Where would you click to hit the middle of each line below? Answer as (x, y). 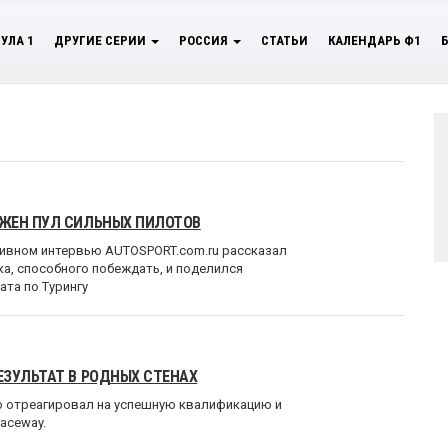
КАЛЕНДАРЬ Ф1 (374, 40)
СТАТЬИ (284, 40)
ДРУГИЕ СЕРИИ (101, 40)
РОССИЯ (205, 40)
